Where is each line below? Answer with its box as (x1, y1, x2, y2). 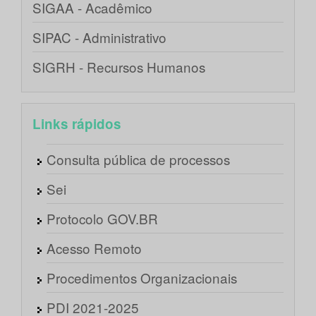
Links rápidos (32, 114, 121, 134)
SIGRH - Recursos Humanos (32, 57, 205, 77)
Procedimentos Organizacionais (47, 268, 237, 288)
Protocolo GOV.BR (47, 209, 158, 229)
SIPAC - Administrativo (32, 28, 166, 47)
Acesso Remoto (47, 238, 142, 258)
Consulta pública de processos (47, 150, 230, 169)
